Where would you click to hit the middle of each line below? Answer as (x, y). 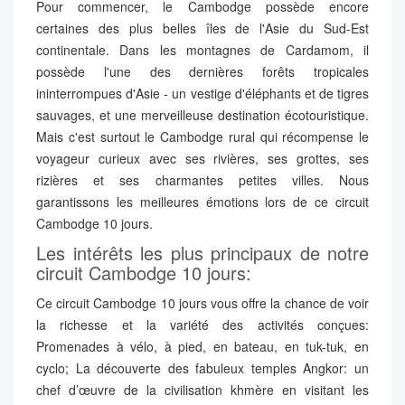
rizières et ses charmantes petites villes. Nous (202, 179)
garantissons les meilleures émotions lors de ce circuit (202, 201)
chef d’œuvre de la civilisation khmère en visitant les (202, 389)
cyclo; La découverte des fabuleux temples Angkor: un (202, 367)
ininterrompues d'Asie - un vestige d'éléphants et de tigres (202, 93)
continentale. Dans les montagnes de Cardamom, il (202, 49)
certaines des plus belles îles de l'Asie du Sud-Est (202, 28)
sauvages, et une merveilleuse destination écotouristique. (202, 114)
